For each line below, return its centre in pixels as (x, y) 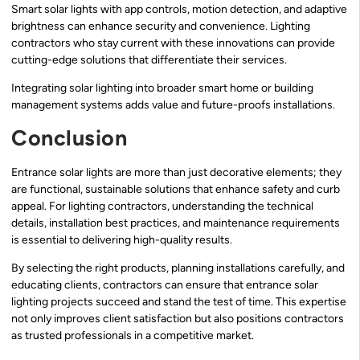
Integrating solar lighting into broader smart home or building (162, 88)
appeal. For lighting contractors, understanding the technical (162, 206)
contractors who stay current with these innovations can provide (173, 43)
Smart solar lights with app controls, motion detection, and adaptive (179, 10)
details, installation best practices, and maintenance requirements (176, 223)
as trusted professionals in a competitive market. (133, 336)
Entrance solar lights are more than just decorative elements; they (176, 172)
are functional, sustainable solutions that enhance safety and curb (176, 189)
